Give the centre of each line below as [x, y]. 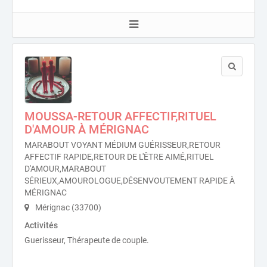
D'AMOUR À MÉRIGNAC [87, 129]
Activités [41, 225]
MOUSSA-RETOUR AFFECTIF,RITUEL [120, 116]
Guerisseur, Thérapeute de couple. [87, 240]
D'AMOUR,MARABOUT [65, 169]
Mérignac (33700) [67, 207]
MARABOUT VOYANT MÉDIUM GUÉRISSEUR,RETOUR [122, 145]
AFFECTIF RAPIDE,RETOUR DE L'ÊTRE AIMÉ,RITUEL [119, 157]
